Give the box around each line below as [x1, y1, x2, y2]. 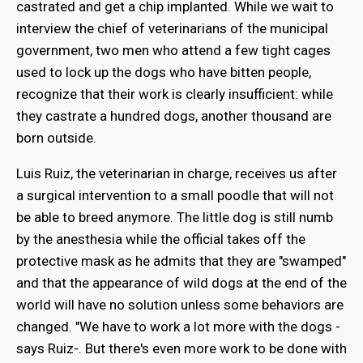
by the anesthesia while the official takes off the [16, 230, 305, 247]
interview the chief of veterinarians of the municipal [16, 19, 328, 36]
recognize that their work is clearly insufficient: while [16, 85, 333, 102]
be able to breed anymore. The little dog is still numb [16, 208, 333, 225]
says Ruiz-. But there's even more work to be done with [16, 340, 347, 357]
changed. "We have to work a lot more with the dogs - [16, 318, 340, 335]
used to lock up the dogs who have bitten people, [16, 63, 311, 80]
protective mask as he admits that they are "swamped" [16, 252, 346, 269]
